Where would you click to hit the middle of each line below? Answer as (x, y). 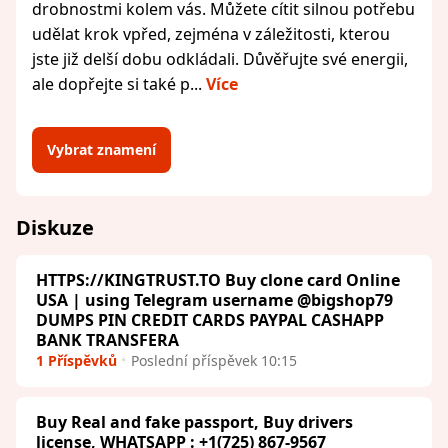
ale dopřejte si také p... (119, 83)
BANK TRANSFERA (107, 339)
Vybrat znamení (101, 149)
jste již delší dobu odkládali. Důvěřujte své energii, (220, 58)
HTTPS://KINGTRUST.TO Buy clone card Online (218, 279)
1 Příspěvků (76, 360)
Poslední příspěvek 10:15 (214, 360)
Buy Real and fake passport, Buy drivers (194, 421)
